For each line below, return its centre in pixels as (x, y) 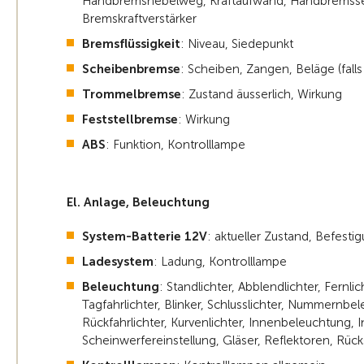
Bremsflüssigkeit (131, 44)
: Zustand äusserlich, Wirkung (262, 95)
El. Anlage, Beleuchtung (138, 203)
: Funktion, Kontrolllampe (175, 145)
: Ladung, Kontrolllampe (220, 262)
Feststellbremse (130, 120)
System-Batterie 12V (145, 237)
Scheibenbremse (131, 69)
